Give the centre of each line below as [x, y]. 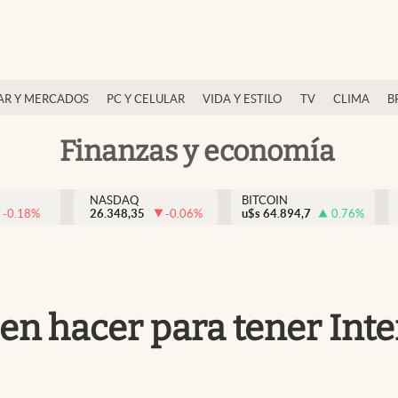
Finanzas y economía [197, 151]
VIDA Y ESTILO [243, 99]
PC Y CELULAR [146, 99]
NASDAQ [114, 200]
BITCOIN [265, 200]
